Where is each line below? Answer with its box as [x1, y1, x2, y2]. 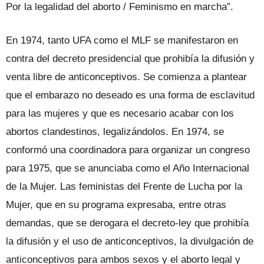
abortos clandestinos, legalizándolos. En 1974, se [6, 126, 224, 137]
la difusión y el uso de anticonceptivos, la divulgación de [6, 235, 253, 247]
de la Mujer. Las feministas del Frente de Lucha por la [6, 180, 242, 192]
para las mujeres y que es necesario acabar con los [6, 107, 234, 119]
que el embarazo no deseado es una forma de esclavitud [6, 89, 255, 101]
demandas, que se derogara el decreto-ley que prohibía [6, 217, 249, 229]
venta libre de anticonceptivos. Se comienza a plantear [6, 71, 247, 82]
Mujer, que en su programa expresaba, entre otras [6, 199, 226, 210]
